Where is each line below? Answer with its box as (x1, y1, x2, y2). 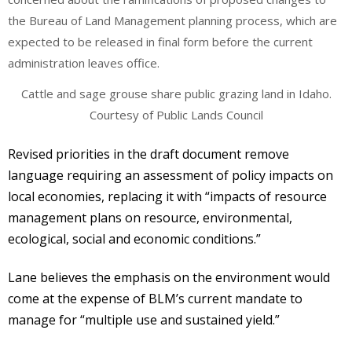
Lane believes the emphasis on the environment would (8, 269, 330, 287)
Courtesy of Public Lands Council (89, 107, 263, 123)
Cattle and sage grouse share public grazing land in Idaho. (20, 86, 332, 102)
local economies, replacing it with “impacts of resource (8, 187, 327, 205)
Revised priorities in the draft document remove (8, 145, 289, 163)
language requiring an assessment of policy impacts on (8, 166, 333, 184)
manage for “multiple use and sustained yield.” (8, 311, 280, 329)
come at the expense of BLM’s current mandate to (8, 290, 302, 308)
